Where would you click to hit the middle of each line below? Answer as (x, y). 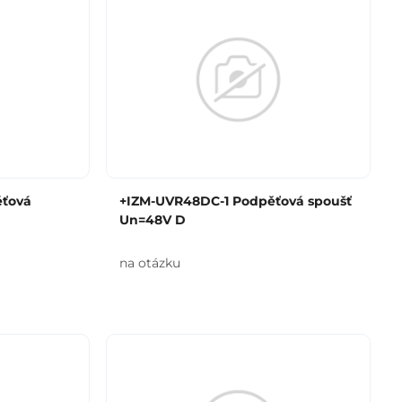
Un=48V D (152, 220)
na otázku (149, 263)
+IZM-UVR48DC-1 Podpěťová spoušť (235, 201)
